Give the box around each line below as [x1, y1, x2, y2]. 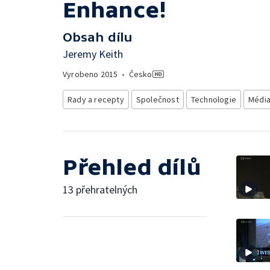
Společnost [136, 94, 179, 105]
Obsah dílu [63, 30, 133, 44]
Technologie [190, 94, 237, 105]
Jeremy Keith [63, 47, 123, 61]
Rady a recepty [67, 94, 124, 105]
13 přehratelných [63, 183, 137, 196]
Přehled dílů [63, 155, 201, 180]
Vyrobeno [63, 69, 101, 80]
